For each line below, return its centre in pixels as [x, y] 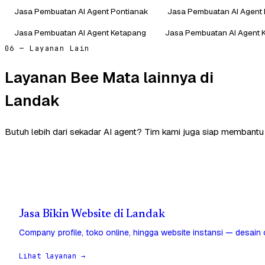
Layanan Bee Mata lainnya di [109, 78]
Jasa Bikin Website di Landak [92, 214]
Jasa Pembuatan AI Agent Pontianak [81, 11]
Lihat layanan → [52, 256]
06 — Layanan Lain [47, 48]
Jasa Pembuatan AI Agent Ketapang [80, 32]
